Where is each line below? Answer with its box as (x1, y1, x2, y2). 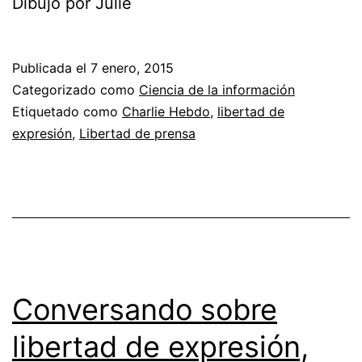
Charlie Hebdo (122, 103, 210, 120)
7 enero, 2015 (90, 59, 174, 76)
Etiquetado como (12, 103, 122, 120)
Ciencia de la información (139, 81, 295, 98)
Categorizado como (12, 81, 139, 98)
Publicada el (12, 59, 90, 76)
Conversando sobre (12, 291, 277, 327)
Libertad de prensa (79, 124, 196, 141)
